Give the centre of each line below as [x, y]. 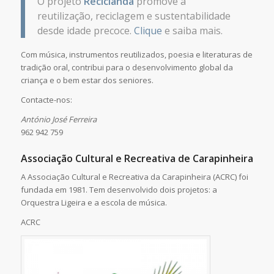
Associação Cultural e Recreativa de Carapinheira [137, 158]
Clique [148, 31]
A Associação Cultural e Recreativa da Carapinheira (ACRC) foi [134, 176]
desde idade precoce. [85, 31]
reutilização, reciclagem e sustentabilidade [134, 16]
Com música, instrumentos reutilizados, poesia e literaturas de [136, 54]
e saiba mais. [192, 31]
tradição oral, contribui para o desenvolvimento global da [127, 67]
